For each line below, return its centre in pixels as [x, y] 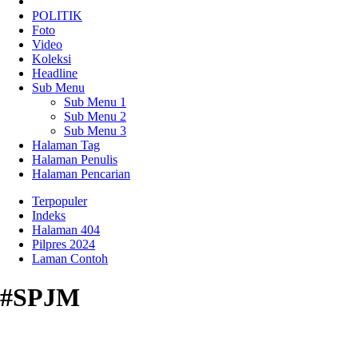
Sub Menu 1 [95, 101]
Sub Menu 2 [95, 116]
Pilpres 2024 [64, 244]
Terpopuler [60, 201]
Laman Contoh [70, 258]
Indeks [49, 215]
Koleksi [52, 58]
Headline [55, 73]
